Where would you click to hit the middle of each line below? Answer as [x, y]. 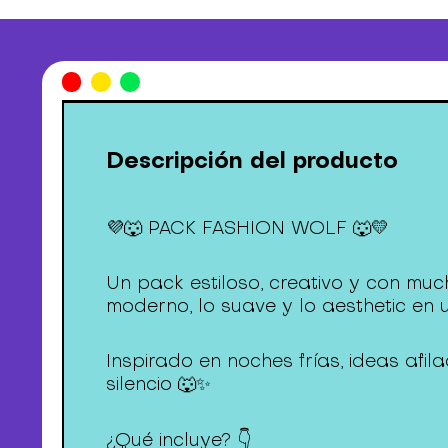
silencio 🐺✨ [159, 384]
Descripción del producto [252, 159]
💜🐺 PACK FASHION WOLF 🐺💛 [248, 227]
